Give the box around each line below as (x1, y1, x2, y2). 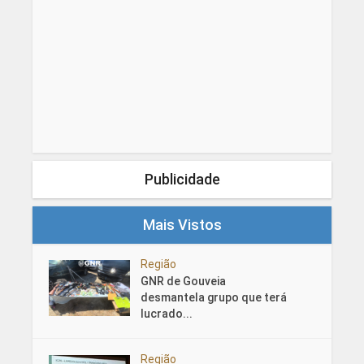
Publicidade (144, 171, 220, 188)
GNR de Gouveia (140, 275, 226, 288)
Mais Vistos (142, 216, 222, 234)
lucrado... (140, 307, 193, 321)
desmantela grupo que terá (140, 291, 287, 305)
